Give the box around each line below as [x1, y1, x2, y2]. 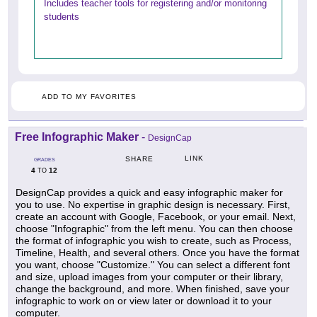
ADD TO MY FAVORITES [42, 92, 137, 100]
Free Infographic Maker [15, 130, 139, 143]
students [44, 11, 79, 22]
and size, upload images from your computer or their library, [16, 270, 283, 282]
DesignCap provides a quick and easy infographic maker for [16, 186, 283, 198]
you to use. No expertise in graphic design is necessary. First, [16, 198, 290, 210]
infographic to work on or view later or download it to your [16, 294, 272, 306]
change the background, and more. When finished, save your [16, 282, 289, 294]
